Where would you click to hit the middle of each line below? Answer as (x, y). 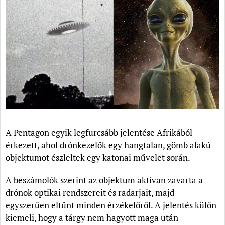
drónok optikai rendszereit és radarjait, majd (90, 193)
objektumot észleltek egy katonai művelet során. (98, 158)
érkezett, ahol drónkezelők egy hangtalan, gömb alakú (108, 145)
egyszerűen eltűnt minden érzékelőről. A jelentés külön (111, 205)
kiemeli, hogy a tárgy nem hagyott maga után (92, 218)
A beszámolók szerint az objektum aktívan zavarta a (104, 180)
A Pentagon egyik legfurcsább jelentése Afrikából (99, 133)
